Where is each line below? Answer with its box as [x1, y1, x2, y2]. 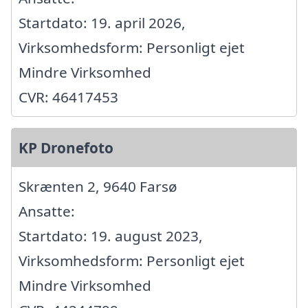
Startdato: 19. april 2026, [19, 12, 186, 32]
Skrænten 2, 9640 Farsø [19, 176, 177, 196]
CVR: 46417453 [19, 87, 118, 107]
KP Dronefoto [19, 137, 113, 157]
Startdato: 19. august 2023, [19, 225, 203, 245]
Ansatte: [19, 201, 75, 221]
